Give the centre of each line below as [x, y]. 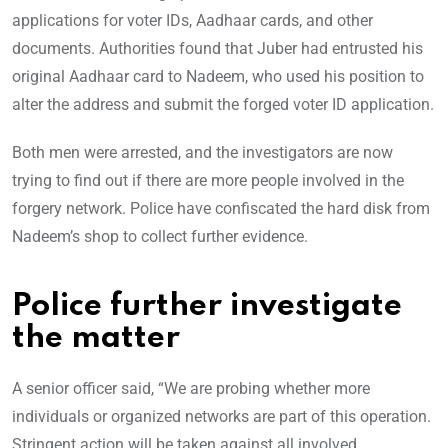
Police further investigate [207, 307]
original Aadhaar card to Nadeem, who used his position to [218, 77]
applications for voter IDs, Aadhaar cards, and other [192, 21]
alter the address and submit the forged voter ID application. [223, 105]
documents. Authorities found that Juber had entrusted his [217, 49]
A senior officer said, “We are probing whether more [191, 389]
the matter [96, 339]
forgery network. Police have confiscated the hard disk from [221, 209]
